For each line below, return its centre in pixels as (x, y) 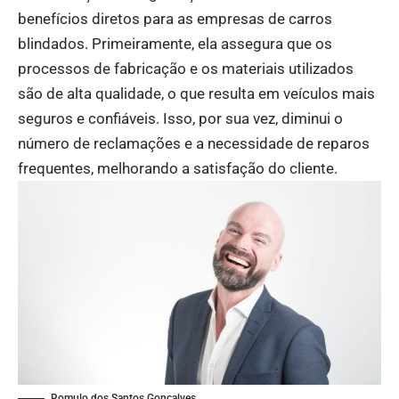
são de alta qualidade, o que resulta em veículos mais (196, 93)
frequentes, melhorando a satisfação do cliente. (178, 168)
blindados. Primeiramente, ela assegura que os (175, 43)
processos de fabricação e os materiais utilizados (186, 68)
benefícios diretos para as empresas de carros (175, 18)
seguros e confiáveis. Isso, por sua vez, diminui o (180, 118)
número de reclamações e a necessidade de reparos (194, 143)
